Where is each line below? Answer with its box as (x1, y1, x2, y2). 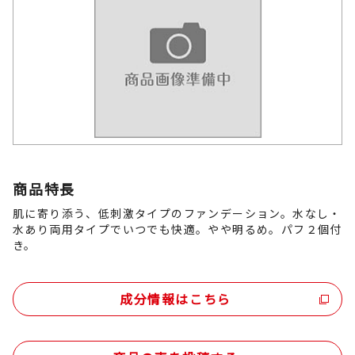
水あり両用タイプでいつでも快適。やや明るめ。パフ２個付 (13, 220, 342, 237)
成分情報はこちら (120, 288, 231, 308)
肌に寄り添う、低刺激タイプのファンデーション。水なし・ (13, 204, 342, 221)
